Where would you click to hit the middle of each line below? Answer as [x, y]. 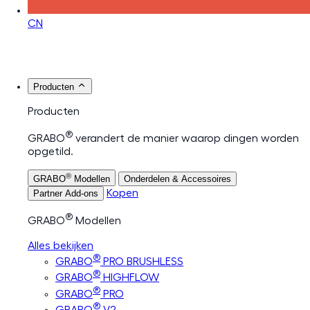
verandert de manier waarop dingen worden [186, 139]
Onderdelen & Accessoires [177, 179]
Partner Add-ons [66, 194]
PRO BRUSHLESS [142, 261]
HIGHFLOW [130, 278]
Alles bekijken [61, 245]
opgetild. [51, 152]
